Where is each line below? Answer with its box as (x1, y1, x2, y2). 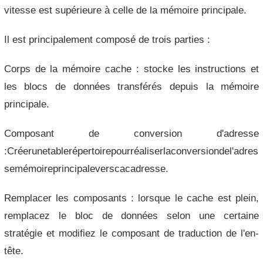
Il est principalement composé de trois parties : (4, 34, 210, 45)
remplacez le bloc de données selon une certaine (4, 210, 259, 221)
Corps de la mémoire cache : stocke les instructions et (4, 63, 259, 74)
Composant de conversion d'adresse (4, 128, 259, 139)
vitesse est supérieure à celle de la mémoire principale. (4, 5, 247, 15)
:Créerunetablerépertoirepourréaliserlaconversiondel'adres (4, 146, 258, 156)
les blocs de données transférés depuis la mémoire (4, 81, 259, 92)
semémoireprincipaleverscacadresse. (4, 163, 168, 174)
